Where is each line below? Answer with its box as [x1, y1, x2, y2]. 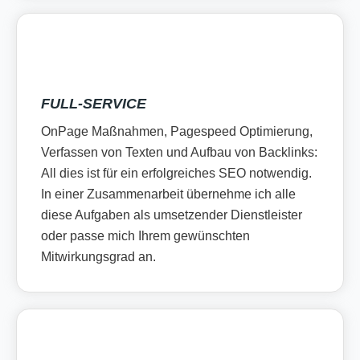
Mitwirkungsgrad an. [41, 249, 156, 264]
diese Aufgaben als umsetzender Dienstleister [41, 207, 302, 222]
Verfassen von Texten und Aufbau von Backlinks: [41, 145, 317, 159]
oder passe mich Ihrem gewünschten [41, 228, 250, 243]
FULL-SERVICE [41, 95, 146, 112]
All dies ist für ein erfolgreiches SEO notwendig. [41, 166, 312, 180]
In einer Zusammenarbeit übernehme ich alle [41, 186, 296, 201]
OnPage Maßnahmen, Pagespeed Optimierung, [41, 124, 313, 138]
